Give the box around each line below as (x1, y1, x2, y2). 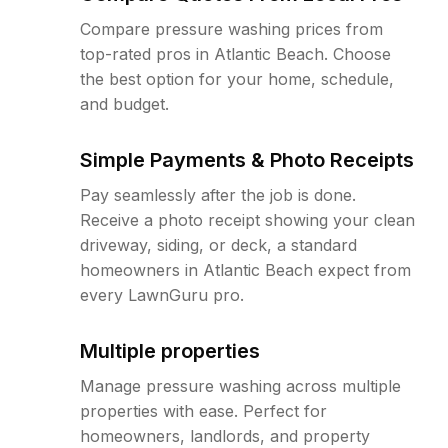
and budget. (80, 94, 169, 114)
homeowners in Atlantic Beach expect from (80, 260, 411, 280)
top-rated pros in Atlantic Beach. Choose (80, 44, 391, 64)
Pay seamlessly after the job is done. (80, 185, 356, 205)
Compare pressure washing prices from (80, 19, 383, 39)
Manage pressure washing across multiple (80, 376, 401, 396)
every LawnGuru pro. (80, 285, 244, 305)
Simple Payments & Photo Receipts (80, 148, 414, 172)
